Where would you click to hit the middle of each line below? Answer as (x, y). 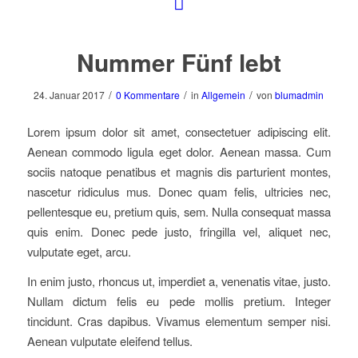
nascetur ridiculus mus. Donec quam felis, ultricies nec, (179, 191)
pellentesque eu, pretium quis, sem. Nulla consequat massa (179, 211)
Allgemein (224, 94)
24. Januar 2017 (70, 94)
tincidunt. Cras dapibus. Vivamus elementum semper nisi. (179, 321)
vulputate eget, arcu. (79, 251)
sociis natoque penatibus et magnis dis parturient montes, (179, 171)
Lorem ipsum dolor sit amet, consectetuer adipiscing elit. (179, 131)
